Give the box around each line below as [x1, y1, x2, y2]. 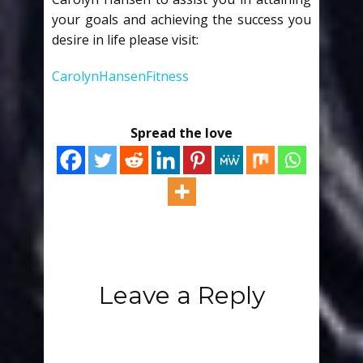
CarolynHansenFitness [52, 67, 189, 85]
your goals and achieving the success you [52, 11, 311, 28]
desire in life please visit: [52, 31, 199, 49]
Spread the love [130, 124, 233, 142]
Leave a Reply [98, 280, 265, 310]
